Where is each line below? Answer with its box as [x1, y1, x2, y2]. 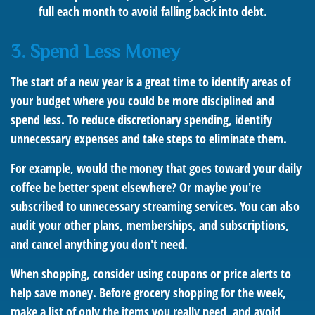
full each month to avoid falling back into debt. [39, 3, 267, 20]
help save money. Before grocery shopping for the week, [11, 284, 286, 301]
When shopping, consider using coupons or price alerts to [11, 265, 291, 282]
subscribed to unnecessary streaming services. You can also [11, 198, 300, 214]
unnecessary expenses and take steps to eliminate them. [11, 130, 287, 147]
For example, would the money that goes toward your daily [11, 160, 302, 176]
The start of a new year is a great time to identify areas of [11, 73, 290, 90]
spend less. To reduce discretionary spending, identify [11, 111, 272, 128]
